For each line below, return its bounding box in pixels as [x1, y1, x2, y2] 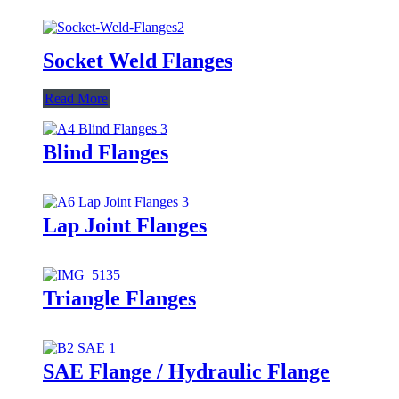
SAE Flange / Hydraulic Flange [43, 359, 330, 383]
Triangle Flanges [43, 286, 196, 310]
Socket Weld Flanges [43, 48, 232, 72]
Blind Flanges [43, 140, 168, 164]
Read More [45, 90, 108, 106]
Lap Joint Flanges [43, 213, 207, 237]
